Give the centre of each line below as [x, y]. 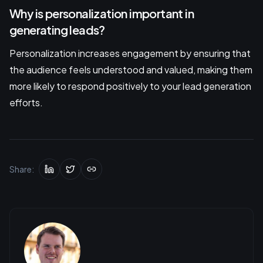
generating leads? [57, 29]
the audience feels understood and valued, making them [131, 69]
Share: [22, 169]
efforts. [26, 102]
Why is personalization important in [102, 13]
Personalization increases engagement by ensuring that [130, 53]
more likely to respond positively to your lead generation [130, 86]
